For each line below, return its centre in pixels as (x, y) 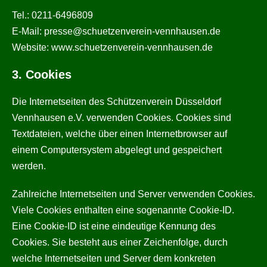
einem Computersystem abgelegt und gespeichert (117, 150)
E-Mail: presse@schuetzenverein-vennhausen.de (116, 31)
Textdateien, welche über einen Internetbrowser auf (119, 134)
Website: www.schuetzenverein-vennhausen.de (112, 47)
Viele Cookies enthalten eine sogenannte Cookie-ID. (123, 210)
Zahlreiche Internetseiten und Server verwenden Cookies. (133, 194)
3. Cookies (42, 74)
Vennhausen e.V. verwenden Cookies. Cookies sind (122, 118)
